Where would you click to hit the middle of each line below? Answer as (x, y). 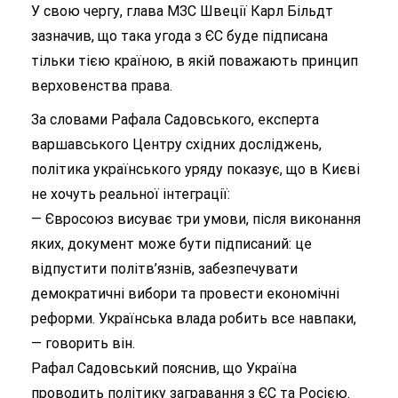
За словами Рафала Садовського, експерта (175, 119)
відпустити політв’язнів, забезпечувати (164, 268)
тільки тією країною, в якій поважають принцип (195, 60)
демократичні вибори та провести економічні (185, 293)
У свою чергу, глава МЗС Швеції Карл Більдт (182, 11)
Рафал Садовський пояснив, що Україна (164, 368)
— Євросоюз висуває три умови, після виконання (196, 219)
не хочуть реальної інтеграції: (131, 194)
